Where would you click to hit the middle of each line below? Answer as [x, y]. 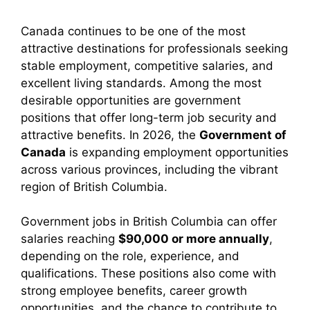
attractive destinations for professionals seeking [154, 48]
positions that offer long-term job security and [149, 117]
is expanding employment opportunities [177, 152]
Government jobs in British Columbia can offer [149, 221]
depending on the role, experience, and [130, 256]
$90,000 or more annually [194, 239]
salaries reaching [70, 239]
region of [47, 186]
